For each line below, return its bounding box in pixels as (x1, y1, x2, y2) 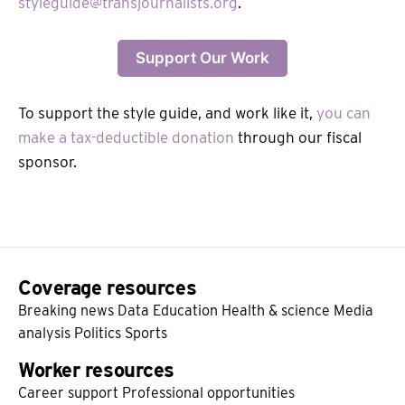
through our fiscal (234, 128, 362, 147)
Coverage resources (18, 276, 197, 300)
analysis (18, 325, 71, 343)
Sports (125, 325, 167, 343)
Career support (18, 384, 118, 402)
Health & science (221, 302, 330, 320)
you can (316, 104, 371, 123)
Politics (74, 325, 121, 343)
